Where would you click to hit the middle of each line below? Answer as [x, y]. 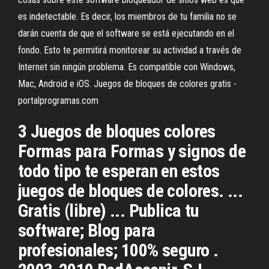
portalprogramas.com [58, 101]
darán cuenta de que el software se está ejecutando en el [126, 33]
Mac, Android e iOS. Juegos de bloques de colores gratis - [127, 84]
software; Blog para [87, 230]
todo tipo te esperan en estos [119, 171]
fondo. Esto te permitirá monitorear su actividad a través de [130, 50]
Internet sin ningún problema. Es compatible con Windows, [127, 67]
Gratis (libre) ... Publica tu [108, 210]
